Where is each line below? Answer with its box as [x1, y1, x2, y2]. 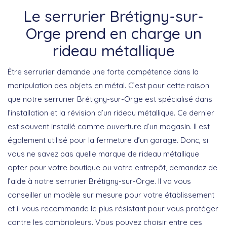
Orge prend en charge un [25, 23, 202, 43]
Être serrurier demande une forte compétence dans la [8, 66, 199, 77]
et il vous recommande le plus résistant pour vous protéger [8, 203, 218, 213]
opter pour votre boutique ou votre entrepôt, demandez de [8, 162, 217, 172]
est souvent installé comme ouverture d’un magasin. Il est [8, 121, 210, 131]
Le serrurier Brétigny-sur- [23, 6, 204, 26]
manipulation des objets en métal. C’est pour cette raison [8, 80, 209, 90]
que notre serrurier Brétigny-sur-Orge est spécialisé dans [8, 94, 212, 104]
